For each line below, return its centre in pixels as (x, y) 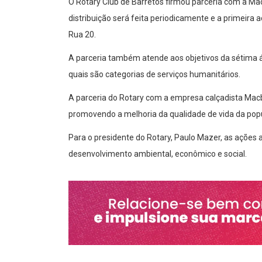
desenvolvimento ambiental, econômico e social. (158, 154)
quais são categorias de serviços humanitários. (154, 75)
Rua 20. (82, 35)
